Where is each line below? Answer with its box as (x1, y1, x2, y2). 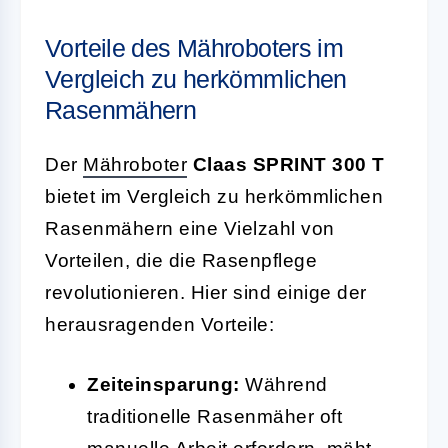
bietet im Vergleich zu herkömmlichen (45, 185, 383, 207)
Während (239, 373, 328, 395)
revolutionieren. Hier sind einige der (45, 281, 367, 303)
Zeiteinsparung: (87, 373, 240, 395)
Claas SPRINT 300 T (187, 153, 385, 175)
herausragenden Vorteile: (45, 313, 274, 335)
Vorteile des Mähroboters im (45, 33, 344, 62)
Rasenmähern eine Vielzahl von (45, 217, 335, 239)
